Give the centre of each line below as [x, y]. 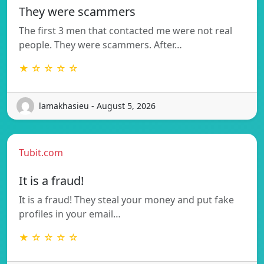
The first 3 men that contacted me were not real [126, 30]
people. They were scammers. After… [100, 44]
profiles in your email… [70, 214]
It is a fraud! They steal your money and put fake [126, 199]
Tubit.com [41, 152]
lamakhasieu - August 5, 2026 [97, 106]
